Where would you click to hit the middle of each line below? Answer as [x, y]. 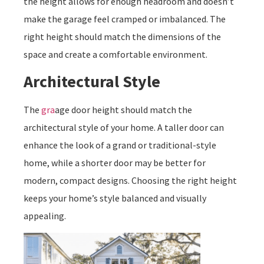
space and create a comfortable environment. [115, 55]
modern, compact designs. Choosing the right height [130, 180]
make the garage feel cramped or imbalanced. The [125, 19]
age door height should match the [123, 109]
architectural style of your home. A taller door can [124, 127]
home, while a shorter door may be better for [115, 162]
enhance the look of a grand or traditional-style [120, 145]
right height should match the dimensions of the [122, 37]
